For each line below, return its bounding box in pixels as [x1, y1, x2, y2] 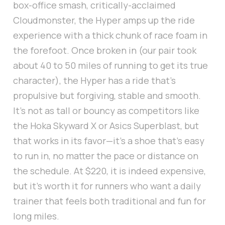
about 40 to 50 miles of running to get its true [13, 59, 208, 72]
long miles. [13, 210, 59, 222]
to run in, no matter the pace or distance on [13, 150, 198, 162]
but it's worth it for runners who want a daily [13, 180, 201, 192]
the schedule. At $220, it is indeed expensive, [13, 165, 206, 177]
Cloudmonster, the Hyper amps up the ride [13, 14, 195, 27]
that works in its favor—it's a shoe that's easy [13, 135, 204, 147]
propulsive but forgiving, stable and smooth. [13, 89, 201, 102]
